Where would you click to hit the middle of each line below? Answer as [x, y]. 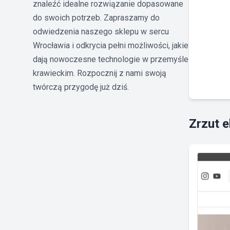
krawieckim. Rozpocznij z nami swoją [100, 73]
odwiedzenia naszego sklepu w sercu [101, 31]
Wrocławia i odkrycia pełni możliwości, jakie [111, 45]
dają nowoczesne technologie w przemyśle [111, 59]
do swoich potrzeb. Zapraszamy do [96, 17]
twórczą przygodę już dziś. [81, 87]
